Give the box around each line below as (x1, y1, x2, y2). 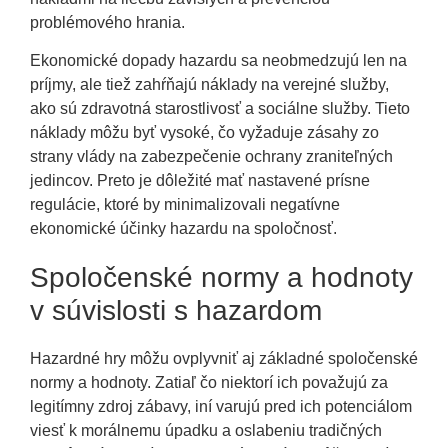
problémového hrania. (30, 13, 185, 31)
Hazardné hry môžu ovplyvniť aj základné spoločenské (30, 349, 418, 367)
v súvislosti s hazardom (30, 294, 322, 326)
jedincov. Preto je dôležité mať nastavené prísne (30, 171, 370, 189)
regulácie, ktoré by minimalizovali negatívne (30, 195, 340, 213)
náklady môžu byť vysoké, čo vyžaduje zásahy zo (30, 123, 379, 141)
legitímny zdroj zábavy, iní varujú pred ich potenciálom (30, 397, 412, 415)
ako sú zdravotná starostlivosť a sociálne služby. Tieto (30, 99, 410, 117)
